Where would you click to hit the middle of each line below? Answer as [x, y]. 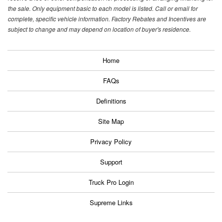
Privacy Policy [111, 142]
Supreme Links [111, 203]
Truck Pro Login [111, 182]
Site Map [111, 121]
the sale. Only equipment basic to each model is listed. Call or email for [103, 8]
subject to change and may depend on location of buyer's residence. [99, 29]
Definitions [111, 101]
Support [111, 162]
